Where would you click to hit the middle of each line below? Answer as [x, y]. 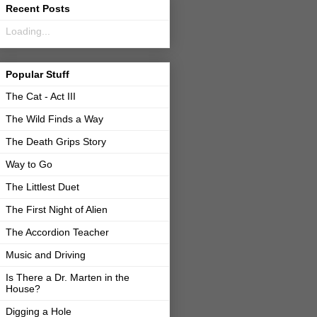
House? [23, 288]
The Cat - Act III [41, 96]
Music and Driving [46, 254]
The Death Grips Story [56, 141]
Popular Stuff [38, 74]
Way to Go [29, 164]
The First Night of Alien [57, 209]
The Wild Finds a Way [54, 119]
